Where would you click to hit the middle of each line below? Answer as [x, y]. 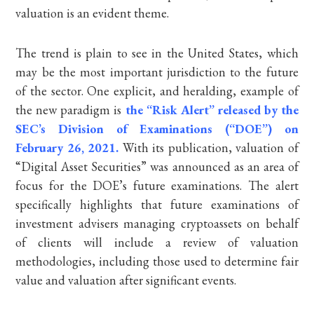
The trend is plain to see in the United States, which [157, 53]
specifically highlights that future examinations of [157, 204]
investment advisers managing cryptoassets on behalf [157, 223]
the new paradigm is [70, 110]
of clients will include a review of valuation [157, 242]
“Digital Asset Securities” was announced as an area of [157, 166]
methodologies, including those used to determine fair [157, 261]
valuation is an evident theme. [93, 13]
